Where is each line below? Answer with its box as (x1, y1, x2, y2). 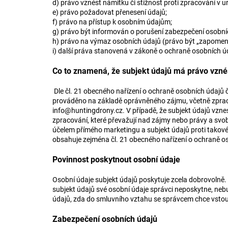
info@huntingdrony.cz (52, 106, 123, 115)
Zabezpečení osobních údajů (52, 214, 159, 224)
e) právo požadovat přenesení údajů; (52, 8, 168, 16)
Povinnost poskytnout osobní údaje (52, 155, 182, 164)
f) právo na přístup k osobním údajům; (52, 18, 174, 26)
